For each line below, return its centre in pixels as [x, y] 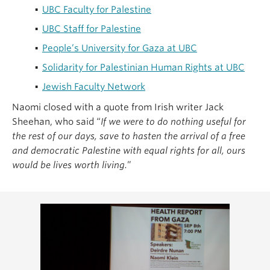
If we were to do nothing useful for [173, 122]
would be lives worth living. [70, 165]
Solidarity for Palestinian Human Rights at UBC [143, 68]
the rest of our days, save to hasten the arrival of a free [129, 137]
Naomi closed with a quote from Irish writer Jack [118, 108]
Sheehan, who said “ [56, 122]
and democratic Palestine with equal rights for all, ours [129, 151]
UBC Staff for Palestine [92, 29]
